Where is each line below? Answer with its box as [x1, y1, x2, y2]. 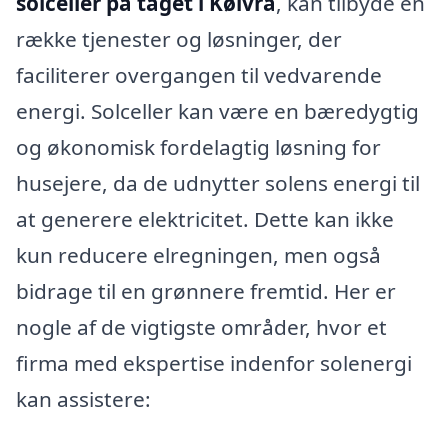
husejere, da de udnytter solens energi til [16, 168, 420, 197]
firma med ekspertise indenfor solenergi [16, 348, 412, 377]
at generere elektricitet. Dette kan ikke [16, 204, 394, 233]
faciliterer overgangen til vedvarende [16, 60, 382, 89]
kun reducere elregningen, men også [16, 240, 381, 269]
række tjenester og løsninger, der [16, 24, 342, 53]
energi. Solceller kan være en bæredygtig [16, 96, 419, 125]
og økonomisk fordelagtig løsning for [16, 132, 381, 161]
